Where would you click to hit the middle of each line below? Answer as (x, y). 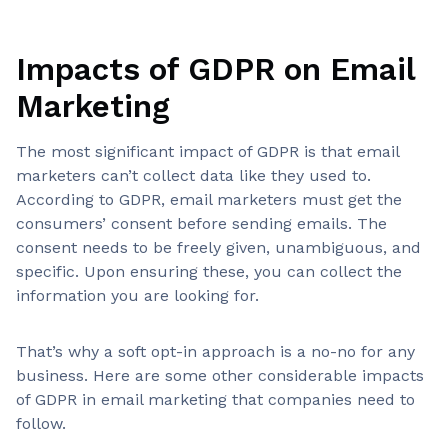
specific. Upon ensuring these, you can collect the (209, 271)
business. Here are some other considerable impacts (220, 375)
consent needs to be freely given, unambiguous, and (218, 247)
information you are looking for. (140, 295)
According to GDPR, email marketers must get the (209, 199)
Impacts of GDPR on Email (215, 69)
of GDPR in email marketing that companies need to (215, 399)
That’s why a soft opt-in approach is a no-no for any (215, 351)
